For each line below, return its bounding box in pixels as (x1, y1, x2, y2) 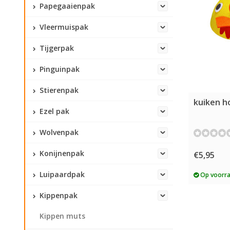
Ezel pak (37, 106, 69, 116)
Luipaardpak (37, 169, 85, 179)
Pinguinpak (37, 64, 80, 74)
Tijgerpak (37, 43, 74, 53)
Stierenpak (37, 85, 79, 95)
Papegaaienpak (37, 1, 95, 11)
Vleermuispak (37, 22, 88, 32)
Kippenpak (37, 190, 78, 200)
